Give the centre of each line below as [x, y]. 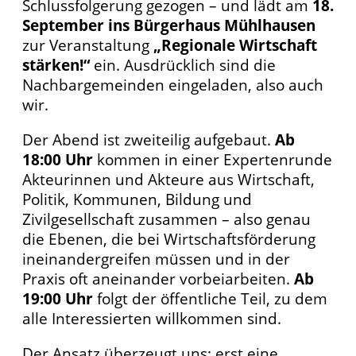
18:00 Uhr [58, 160]
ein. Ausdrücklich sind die [183, 65]
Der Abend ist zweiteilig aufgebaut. [149, 140]
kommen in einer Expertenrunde [213, 160]
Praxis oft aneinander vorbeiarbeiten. [158, 279]
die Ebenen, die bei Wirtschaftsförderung [169, 239]
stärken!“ [56, 65]
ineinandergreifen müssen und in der [156, 259]
